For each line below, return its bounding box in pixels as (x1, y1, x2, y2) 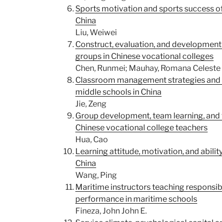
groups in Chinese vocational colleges (75, 52, 214, 61)
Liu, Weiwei (75, 28, 117, 37)
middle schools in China (75, 87, 162, 97)
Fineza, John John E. (75, 206, 147, 216)
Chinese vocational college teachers (75, 123, 208, 132)
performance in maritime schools (75, 194, 197, 204)
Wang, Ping (75, 170, 117, 180)
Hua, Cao (75, 135, 108, 144)
